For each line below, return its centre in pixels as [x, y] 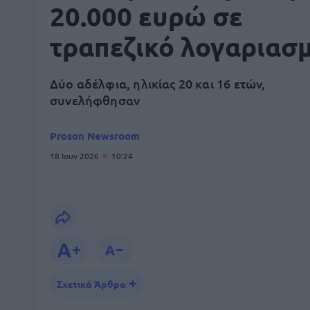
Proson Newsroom [95, 136]
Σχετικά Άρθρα [91, 284]
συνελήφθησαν [95, 100]
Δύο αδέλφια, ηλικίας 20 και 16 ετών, [158, 83]
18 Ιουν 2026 [75, 156]
